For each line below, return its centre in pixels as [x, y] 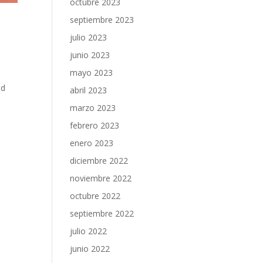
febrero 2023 [95, 125]
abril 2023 [89, 90]
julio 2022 [89, 231]
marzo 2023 [93, 108]
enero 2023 [92, 143]
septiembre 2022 [102, 213]
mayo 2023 [92, 73]
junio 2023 [90, 55]
